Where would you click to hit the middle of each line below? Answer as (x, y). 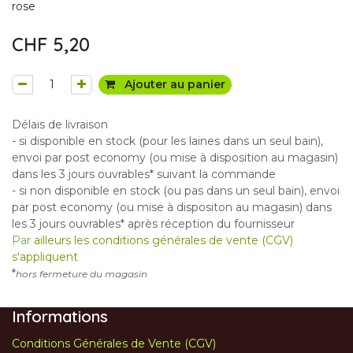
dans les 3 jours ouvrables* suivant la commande (144, 174)
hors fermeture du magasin (82, 274)
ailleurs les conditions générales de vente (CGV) (162, 240)
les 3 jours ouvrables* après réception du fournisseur (153, 224)
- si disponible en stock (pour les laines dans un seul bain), (167, 141)
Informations (60, 316)
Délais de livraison (60, 124)
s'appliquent (45, 257)
